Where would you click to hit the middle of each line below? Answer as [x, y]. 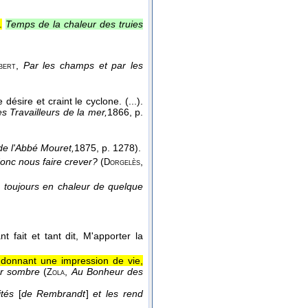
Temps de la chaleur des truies [74, 24]
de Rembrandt [53, 294]
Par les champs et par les [83, 66]
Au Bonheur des [107, 272]
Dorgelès [122, 163]
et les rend [118, 294]
